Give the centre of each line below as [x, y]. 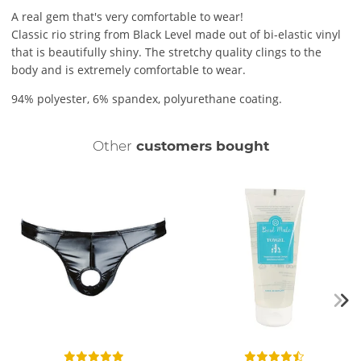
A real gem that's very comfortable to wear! [127, 16]
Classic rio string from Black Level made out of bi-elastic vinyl [176, 34]
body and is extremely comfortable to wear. [129, 69]
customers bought [200, 145]
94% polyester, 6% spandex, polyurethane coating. [147, 98]
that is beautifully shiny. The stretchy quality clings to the [166, 52]
